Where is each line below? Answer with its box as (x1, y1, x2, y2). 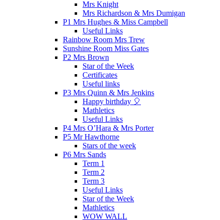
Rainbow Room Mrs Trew (63, 35, 145, 44)
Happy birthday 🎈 (82, 97, 141, 106)
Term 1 (82, 159, 105, 167)
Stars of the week (82, 141, 136, 150)
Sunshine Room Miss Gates (63, 44, 149, 53)
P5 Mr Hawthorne (63, 132, 119, 141)
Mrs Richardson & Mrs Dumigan (82, 8, 185, 17)
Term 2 (82, 167, 105, 176)
